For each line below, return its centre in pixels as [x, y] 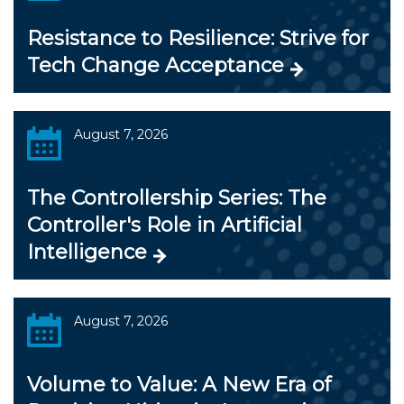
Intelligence [87, 252]
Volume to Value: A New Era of [179, 384]
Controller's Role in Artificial [165, 225]
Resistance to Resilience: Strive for [198, 38]
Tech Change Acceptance [156, 65]
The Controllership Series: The [177, 197]
